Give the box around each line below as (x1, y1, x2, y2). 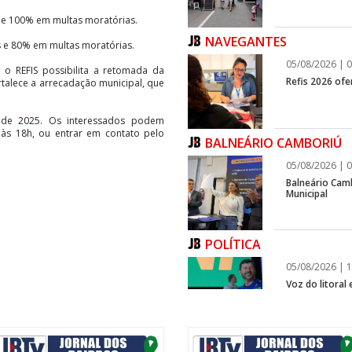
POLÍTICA (205, 235, 261, 253)
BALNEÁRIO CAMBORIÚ (205, 134, 345, 152)
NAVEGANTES (205, 32, 290, 50)
